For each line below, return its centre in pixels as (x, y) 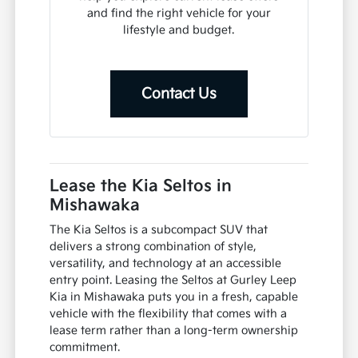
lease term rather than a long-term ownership (174, 331)
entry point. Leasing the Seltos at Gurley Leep (173, 280)
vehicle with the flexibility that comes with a (169, 314)
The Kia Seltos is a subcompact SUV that (159, 230)
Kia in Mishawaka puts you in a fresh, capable (174, 297)
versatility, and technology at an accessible (166, 264)
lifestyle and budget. (179, 30)
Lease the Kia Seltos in (141, 187)
